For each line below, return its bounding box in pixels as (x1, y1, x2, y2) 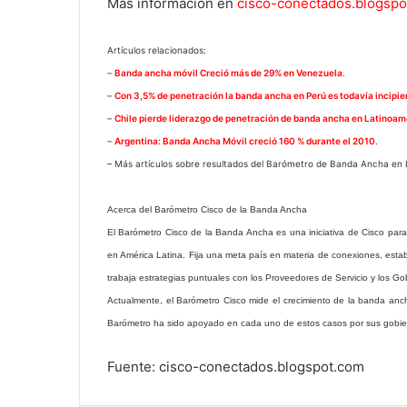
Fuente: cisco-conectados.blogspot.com (107, 358, 364, 375)
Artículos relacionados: (107, 45, 206, 55)
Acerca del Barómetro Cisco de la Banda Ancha (107, 204, 307, 214)
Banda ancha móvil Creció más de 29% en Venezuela (114, 67, 342, 78)
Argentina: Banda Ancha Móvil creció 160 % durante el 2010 (114, 135, 375, 146)
